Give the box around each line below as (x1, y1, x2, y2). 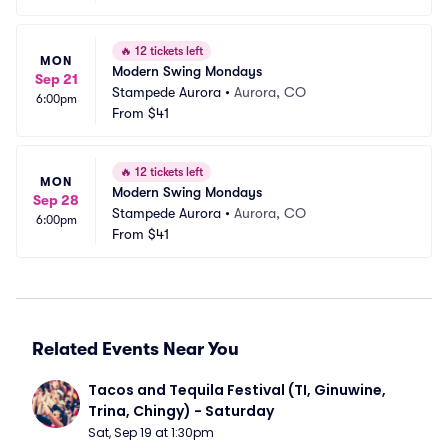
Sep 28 (33, 192, 79, 208)
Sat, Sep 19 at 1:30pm (88, 424, 214, 441)
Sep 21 (34, 71, 78, 87)
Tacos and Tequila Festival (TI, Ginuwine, (88, 380, 386, 400)
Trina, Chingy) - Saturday (88, 401, 274, 421)
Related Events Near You (32, 339, 239, 359)
